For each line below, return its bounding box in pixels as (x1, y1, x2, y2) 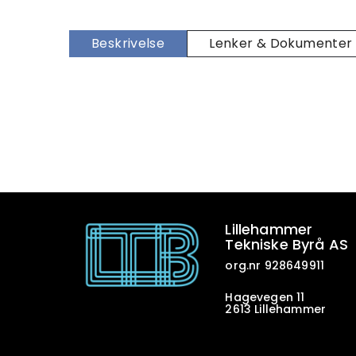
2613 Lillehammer (225, 301, 326, 317)
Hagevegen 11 (225, 289, 305, 305)
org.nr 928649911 (225, 257, 324, 273)
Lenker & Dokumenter (209, 34, 353, 52)
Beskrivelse (91, 34, 165, 52)
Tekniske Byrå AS (225, 234, 348, 254)
